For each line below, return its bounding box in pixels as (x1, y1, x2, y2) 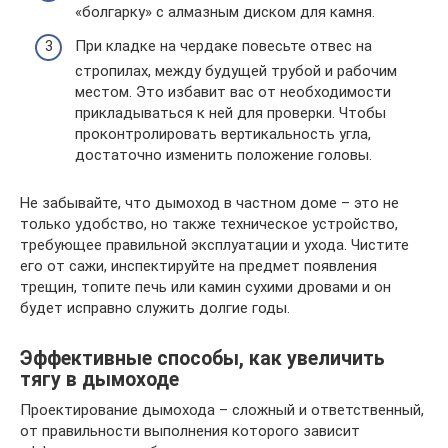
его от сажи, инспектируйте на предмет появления (20, 256, 377, 275)
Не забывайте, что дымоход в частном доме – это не (20, 193, 399, 212)
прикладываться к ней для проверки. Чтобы (75, 103, 386, 122)
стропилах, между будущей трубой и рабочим (75, 61, 397, 80)
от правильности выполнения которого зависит (20, 421, 360, 440)
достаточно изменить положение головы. (75, 145, 372, 164)
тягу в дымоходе (20, 367, 179, 391)
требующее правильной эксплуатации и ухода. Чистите (20, 235, 409, 254)
